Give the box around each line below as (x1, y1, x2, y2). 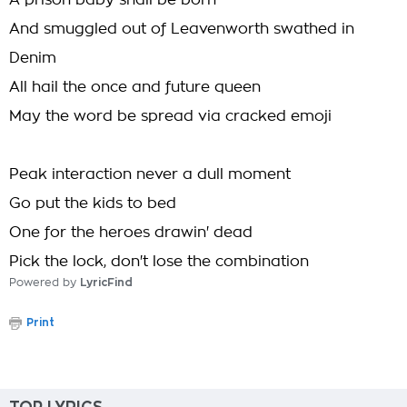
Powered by (9, 277, 80, 288)
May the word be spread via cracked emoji (9, 109, 332, 124)
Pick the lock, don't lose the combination (9, 254, 309, 269)
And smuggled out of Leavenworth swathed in (9, 22, 354, 36)
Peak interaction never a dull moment (9, 167, 291, 182)
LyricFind (80, 277, 133, 288)
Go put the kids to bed (9, 196, 176, 211)
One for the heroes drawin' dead (9, 225, 253, 240)
